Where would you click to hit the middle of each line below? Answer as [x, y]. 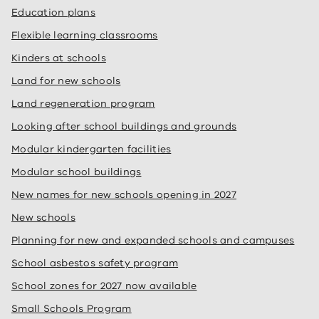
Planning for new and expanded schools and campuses [153, 240]
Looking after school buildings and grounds [124, 126]
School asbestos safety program [95, 263]
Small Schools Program [72, 309]
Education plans [54, 12]
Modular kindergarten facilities [91, 149]
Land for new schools [66, 81]
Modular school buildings [77, 172]
